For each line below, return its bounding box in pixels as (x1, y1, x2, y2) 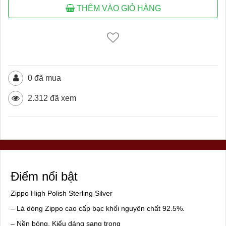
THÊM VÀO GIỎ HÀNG (74, 4, 161, 13)
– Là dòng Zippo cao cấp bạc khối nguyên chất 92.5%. (11, 204, 185, 213)
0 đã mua (26, 74, 61, 83)
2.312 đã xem (26, 94, 76, 103)
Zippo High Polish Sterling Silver (11, 189, 112, 198)
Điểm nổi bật (11, 169, 78, 184)
